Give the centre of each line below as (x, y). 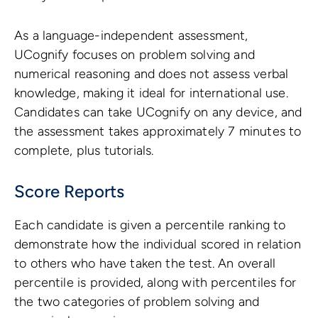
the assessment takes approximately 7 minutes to (158, 132)
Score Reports (70, 192)
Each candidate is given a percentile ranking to (150, 225)
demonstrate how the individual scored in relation (158, 245)
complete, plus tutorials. (84, 151)
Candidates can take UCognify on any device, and (158, 113)
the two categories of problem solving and (137, 302)
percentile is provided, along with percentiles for (155, 283)
